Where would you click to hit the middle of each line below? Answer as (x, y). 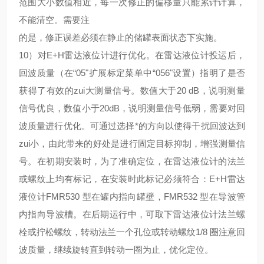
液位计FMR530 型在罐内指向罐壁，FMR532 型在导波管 (132, 197)
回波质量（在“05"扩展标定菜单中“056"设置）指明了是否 (132, 73)
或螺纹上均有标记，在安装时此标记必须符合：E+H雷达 (132, 179)
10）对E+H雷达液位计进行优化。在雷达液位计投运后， (132, 55)
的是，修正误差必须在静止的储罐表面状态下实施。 (121, 37)
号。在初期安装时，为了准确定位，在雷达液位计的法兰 (132, 161)
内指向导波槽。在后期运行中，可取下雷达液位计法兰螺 (132, 214)
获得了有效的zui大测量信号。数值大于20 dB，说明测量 (132, 90)
